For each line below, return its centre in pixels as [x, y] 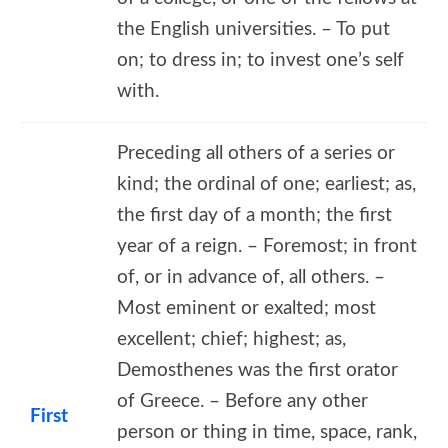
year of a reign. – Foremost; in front [267, 246]
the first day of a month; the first [254, 215]
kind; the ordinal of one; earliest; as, [266, 184]
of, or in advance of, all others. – [251, 277]
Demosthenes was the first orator [257, 370]
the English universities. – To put [253, 29]
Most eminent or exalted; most [246, 308]
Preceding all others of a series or [256, 153]
